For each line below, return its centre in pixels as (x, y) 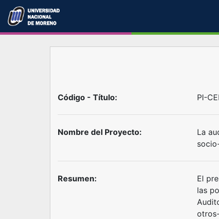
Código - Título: (88, 97)
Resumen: (77, 178)
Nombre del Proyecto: (100, 132)
